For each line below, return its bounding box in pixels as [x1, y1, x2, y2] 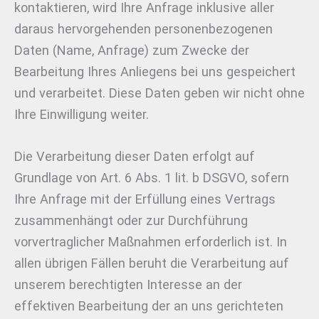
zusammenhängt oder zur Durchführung [14, 212, 248, 228]
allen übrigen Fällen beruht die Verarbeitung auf [14, 255, 289, 271]
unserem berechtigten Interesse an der [14, 276, 242, 292]
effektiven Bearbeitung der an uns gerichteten [14, 298, 283, 313]
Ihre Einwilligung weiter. [14, 106, 149, 122]
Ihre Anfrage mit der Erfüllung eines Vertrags [14, 191, 276, 206]
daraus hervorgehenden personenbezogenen [14, 21, 273, 36]
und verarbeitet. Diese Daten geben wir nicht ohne [14, 85, 305, 100]
